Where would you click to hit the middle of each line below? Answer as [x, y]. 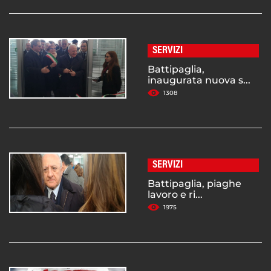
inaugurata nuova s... [199, 80]
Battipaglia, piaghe [194, 184]
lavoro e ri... [175, 195]
